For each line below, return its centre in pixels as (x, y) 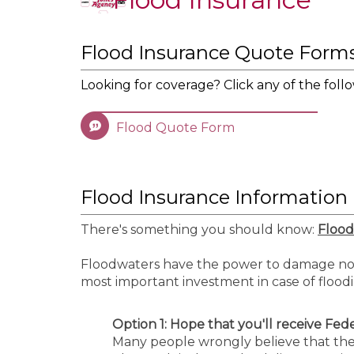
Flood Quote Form (175, 128)
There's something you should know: (199, 230)
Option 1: (141, 324)
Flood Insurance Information (214, 197)
